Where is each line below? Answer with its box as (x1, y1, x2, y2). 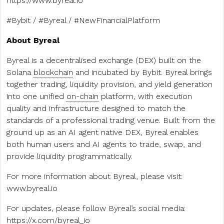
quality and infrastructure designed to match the (6, 103, 185, 113)
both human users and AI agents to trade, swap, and (6, 139, 201, 149)
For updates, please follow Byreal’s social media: (6, 203, 185, 213)
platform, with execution (98, 91, 192, 101)
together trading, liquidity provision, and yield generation (6, 79, 212, 89)
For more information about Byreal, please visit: (6, 171, 182, 181)
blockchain (33, 67, 73, 77)
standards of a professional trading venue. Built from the (6, 115, 215, 125)
